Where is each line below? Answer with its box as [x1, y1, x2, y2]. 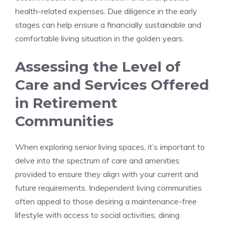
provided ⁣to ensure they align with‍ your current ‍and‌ [15, 169, 198, 180]
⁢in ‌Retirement [15, 94, 118, 112]
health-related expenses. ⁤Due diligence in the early [15, 6, 197, 17]
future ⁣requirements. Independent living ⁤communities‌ [15, 183, 202, 193]
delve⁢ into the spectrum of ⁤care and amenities [15, 155, 180, 166]
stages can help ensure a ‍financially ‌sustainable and [15, 20, 201, 30]
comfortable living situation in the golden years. [15, 33, 184, 44]
